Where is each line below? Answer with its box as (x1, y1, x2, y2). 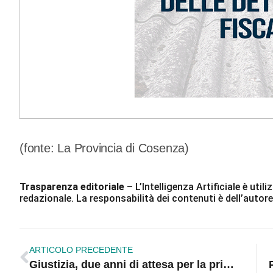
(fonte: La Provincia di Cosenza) (19, 141, 189, 155)
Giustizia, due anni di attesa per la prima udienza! (223, 258, 234, 271)
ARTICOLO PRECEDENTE (29, 245, 133, 255)
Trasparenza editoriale (19, 181, 124, 193)
